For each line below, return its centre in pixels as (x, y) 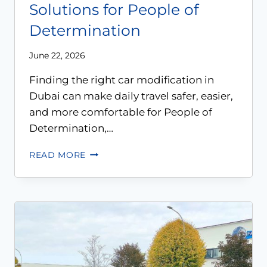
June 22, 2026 (57, 55)
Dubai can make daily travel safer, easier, (131, 96)
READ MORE (58, 155)
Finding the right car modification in (122, 80)
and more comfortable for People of (121, 112)
